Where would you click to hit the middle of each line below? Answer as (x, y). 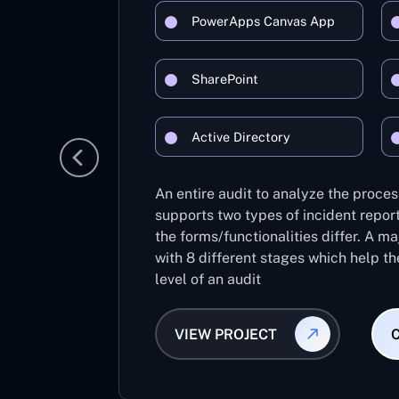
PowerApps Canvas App (263, 21)
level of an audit (208, 279)
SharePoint (225, 79)
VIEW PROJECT (225, 334)
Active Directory (241, 137)
